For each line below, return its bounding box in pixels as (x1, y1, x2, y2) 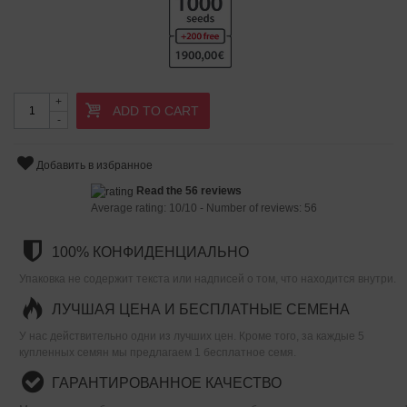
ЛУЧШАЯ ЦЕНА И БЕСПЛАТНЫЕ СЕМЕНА (52, 301, 350, 317)
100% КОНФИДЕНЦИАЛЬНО (52, 243, 249, 260)
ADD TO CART (113, 103, 199, 118)
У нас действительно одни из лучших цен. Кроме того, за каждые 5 (19, 329, 364, 342)
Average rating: (90, 201, 169, 214)
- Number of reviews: (196, 201, 302, 214)
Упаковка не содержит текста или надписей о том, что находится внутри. (19, 272, 396, 285)
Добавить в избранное (36, 158, 154, 172)
